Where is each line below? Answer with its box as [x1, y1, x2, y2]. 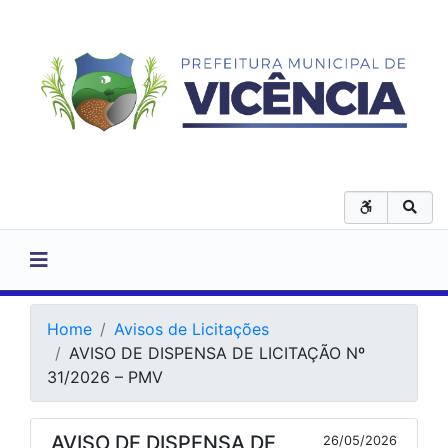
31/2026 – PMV [47, 367, 163, 387]
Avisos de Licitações [114, 319, 269, 339]
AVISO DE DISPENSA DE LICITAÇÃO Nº [69, 343, 365, 363]
